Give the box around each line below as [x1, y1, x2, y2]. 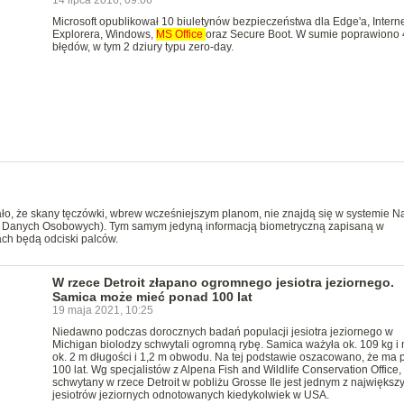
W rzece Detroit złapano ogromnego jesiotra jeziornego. [51, 275, 394, 289]
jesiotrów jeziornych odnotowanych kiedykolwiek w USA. [51, 389, 329, 401]
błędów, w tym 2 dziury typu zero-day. [51, 41, 234, 53]
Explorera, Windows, [51, 28, 156, 41]
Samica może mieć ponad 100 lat [51, 289, 252, 304]
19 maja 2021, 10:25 [51, 304, 153, 317]
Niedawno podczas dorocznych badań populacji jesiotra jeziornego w [51, 326, 393, 338]
